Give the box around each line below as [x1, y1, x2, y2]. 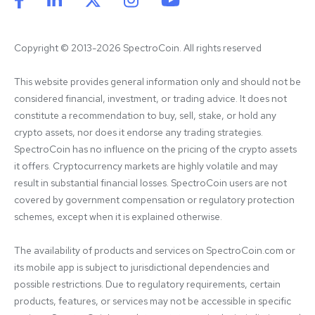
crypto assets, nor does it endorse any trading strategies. [14, 126, 263, 139]
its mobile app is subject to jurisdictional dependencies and [14, 261, 269, 274]
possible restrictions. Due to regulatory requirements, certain [14, 278, 281, 291]
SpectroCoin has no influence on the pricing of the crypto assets [14, 143, 297, 156]
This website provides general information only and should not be [14, 75, 301, 89]
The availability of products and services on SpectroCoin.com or [14, 244, 295, 257]
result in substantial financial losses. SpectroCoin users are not [14, 176, 287, 190]
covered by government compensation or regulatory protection [14, 193, 295, 207]
